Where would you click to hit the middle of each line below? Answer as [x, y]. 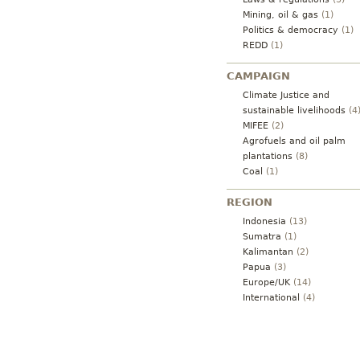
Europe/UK [266, 283]
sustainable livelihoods [294, 111]
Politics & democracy [290, 30]
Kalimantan [268, 252]
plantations [268, 157]
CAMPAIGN [258, 76]
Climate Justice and [286, 96]
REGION [250, 202]
